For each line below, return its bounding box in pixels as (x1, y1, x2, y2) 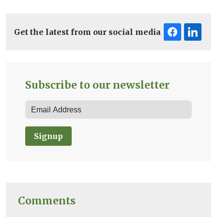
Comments (18, 194, 76, 208)
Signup (34, 131, 63, 141)
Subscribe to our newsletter (25, 78, 170, 92)
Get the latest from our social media (14, 27, 161, 37)
